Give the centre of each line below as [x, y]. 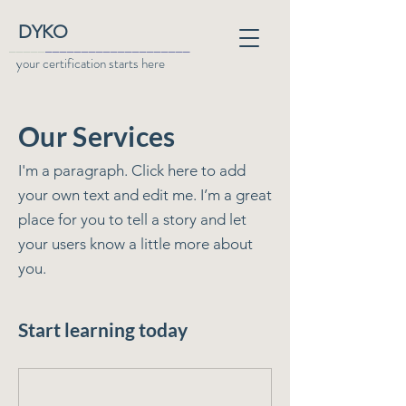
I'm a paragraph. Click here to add [132, 170]
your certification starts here [91, 63]
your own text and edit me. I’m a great [145, 195]
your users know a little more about [135, 244]
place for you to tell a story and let [132, 219]
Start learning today [103, 329]
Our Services [97, 136]
